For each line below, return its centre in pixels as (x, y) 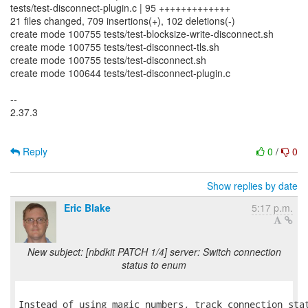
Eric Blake (87, 208)
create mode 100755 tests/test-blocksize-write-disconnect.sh (142, 34)
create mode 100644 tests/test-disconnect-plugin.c (120, 73)
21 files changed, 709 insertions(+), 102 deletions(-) (123, 21)
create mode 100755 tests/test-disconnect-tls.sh (115, 47)
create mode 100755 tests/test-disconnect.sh (108, 60)
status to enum (154, 265)
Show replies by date (252, 186)
